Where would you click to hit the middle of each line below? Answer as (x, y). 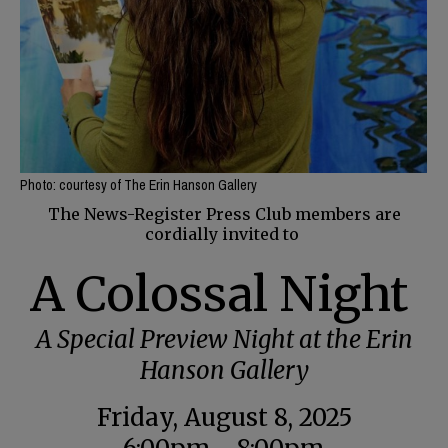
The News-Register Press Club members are (224, 213)
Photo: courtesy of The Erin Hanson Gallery (138, 184)
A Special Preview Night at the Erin (224, 339)
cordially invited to (224, 233)
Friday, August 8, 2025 (224, 417)
